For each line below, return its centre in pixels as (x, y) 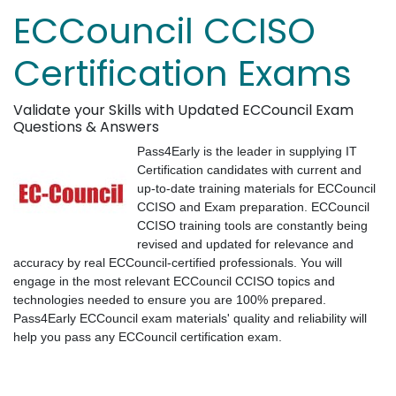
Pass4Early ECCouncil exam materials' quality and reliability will (190, 318)
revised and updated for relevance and (245, 244)
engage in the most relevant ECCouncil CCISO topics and (174, 281)
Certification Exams (183, 73)
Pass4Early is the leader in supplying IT (247, 151)
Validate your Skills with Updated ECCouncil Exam (183, 110)
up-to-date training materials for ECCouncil (256, 188)
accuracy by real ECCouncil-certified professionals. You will (178, 263)
